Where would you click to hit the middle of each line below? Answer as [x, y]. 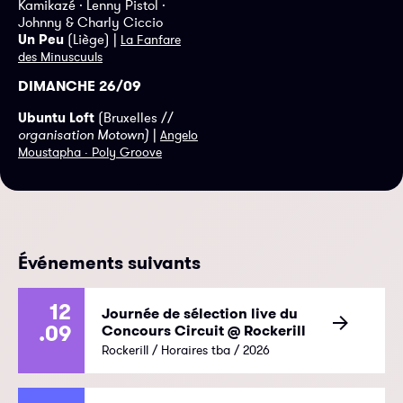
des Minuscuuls [60, 56]
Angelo [179, 134]
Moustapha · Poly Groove [90, 152]
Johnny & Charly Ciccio [90, 22]
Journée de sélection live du [200, 314]
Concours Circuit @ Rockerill [204, 331]
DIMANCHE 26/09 [80, 85]
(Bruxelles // [134, 117]
